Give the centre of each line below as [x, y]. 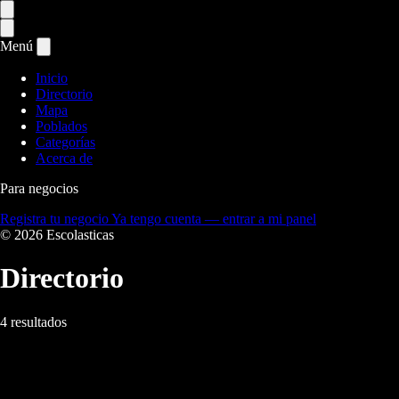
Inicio [52, 78]
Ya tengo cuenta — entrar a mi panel [214, 219]
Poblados [61, 126]
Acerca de [64, 158]
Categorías [65, 142]
